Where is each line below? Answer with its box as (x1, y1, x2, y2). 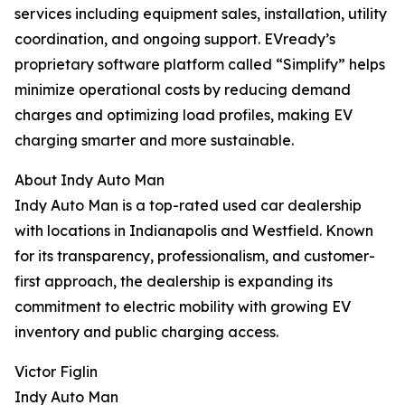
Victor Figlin (14, 363, 98, 381)
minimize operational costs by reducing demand (14, 80, 351, 99)
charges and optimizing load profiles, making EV (14, 106, 353, 125)
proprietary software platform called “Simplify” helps (14, 55, 385, 74)
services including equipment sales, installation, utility (14, 5, 387, 24)
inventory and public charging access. (14, 323, 278, 342)
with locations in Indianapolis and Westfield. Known (14, 221, 373, 240)
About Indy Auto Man (14, 171, 165, 190)
